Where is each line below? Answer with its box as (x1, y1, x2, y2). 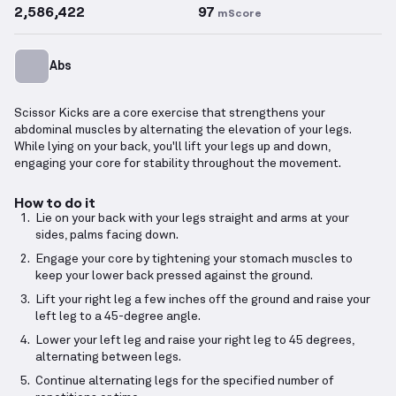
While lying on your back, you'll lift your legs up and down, (14, 141, 331, 154)
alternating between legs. (35, 351, 181, 364)
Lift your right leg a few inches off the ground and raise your (35, 293, 370, 307)
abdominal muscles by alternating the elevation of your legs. (14, 124, 351, 137)
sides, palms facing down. (35, 229, 179, 242)
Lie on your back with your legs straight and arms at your (35, 212, 349, 225)
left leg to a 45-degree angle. (35, 310, 201, 324)
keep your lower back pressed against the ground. (35, 270, 313, 283)
